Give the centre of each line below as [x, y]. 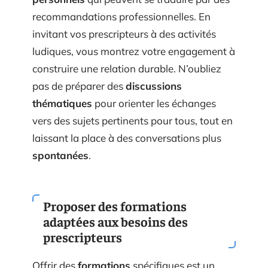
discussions [154, 95]
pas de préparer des [79, 95]
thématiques [62, 112]
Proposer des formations [115, 214]
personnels [59, 8]
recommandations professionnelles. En [121, 25]
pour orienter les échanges [154, 112]
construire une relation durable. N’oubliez [127, 77]
